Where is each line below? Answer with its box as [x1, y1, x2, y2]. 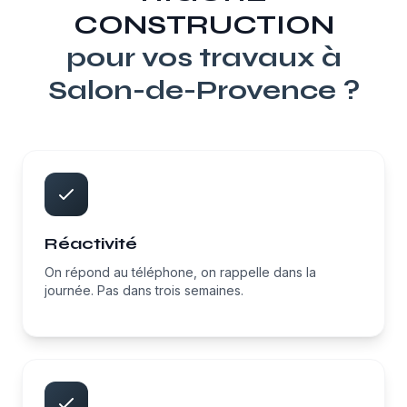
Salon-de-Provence [47, 74, 336, 106]
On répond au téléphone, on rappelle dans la [45, 264, 316, 280]
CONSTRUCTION [73, 8, 334, 41]
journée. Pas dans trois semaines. [45, 283, 243, 298]
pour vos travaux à [65, 41, 342, 74]
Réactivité [45, 233, 137, 253]
